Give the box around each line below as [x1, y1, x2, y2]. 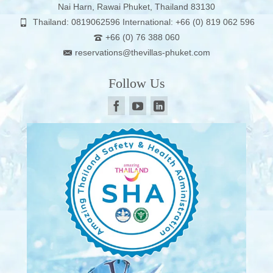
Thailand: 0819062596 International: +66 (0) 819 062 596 [30, 16, 255, 27]
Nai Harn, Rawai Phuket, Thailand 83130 [58, 1, 215, 12]
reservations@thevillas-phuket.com [74, 47, 210, 57]
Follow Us [108, 75, 165, 91]
